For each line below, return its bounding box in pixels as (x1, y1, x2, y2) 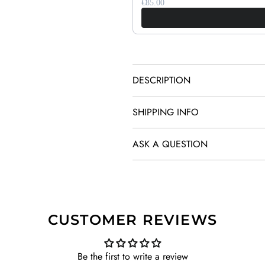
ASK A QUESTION (132, 137, 208, 151)
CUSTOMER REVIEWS (47, 211, 218, 228)
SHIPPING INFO (132, 105, 199, 119)
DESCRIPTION (132, 73, 190, 87)
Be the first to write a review (77, 250, 188, 263)
